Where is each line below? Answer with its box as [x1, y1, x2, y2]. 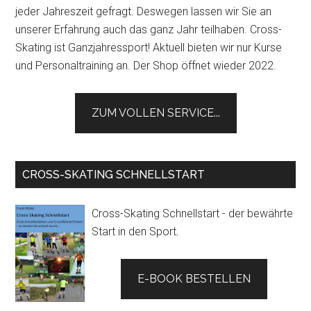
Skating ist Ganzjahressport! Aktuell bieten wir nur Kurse [15, 41, 283, 55]
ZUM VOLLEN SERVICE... [91, 106, 220, 120]
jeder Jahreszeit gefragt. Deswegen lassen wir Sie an [15, 5, 272, 19]
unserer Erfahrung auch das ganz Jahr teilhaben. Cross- [15, 23, 283, 37]
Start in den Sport [92, 225, 177, 239]
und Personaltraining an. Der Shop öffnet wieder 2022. [15, 59, 277, 73]
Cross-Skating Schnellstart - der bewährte [92, 207, 294, 221]
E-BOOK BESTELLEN [137, 272, 251, 286]
